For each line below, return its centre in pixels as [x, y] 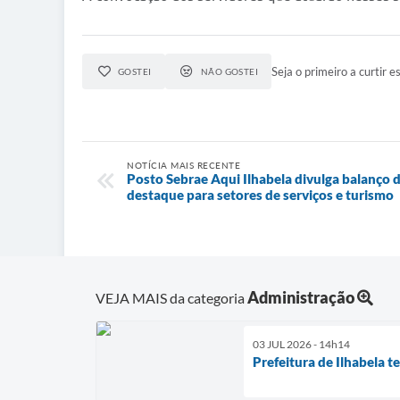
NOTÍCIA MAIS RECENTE [183, 166]
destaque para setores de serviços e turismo [260, 195]
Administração [301, 297]
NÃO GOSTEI [229, 72]
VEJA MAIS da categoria [171, 297]
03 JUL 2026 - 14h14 [301, 344]
